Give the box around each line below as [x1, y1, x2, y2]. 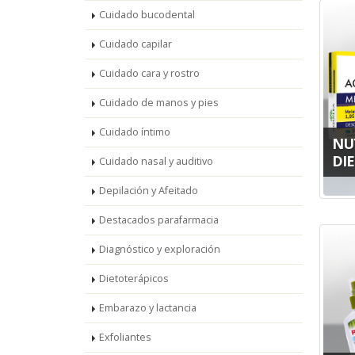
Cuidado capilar [99, 37, 172, 51]
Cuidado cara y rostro [99, 67, 200, 80]
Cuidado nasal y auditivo [99, 155, 213, 168]
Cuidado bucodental [99, 8, 195, 21]
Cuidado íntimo [99, 125, 170, 139]
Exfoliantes [99, 330, 151, 344]
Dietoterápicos [99, 272, 169, 285]
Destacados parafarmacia [99, 213, 219, 227]
